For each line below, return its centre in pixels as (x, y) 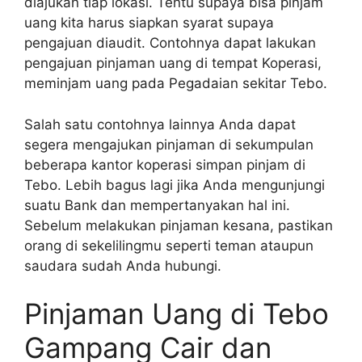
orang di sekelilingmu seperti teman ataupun (169, 245)
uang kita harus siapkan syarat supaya (149, 23)
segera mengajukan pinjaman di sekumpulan (169, 144)
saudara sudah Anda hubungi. (123, 265)
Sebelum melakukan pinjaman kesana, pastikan (179, 225)
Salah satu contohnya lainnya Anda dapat (160, 124)
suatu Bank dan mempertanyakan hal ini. (157, 205)
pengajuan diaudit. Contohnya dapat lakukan (170, 43)
